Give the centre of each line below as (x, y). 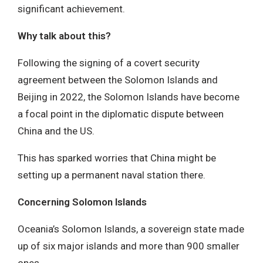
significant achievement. (71, 9)
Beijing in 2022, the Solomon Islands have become (129, 97)
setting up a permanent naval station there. (112, 175)
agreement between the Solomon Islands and (118, 80)
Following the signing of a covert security (109, 63)
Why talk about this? (64, 36)
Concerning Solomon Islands (82, 202)
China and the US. (56, 131)
